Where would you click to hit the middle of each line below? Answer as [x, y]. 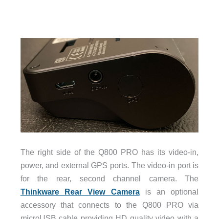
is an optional [169, 191]
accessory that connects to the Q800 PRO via [109, 205]
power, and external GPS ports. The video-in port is [109, 165]
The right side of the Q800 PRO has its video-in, [109, 152]
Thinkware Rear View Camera [80, 191]
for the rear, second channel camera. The [109, 178]
